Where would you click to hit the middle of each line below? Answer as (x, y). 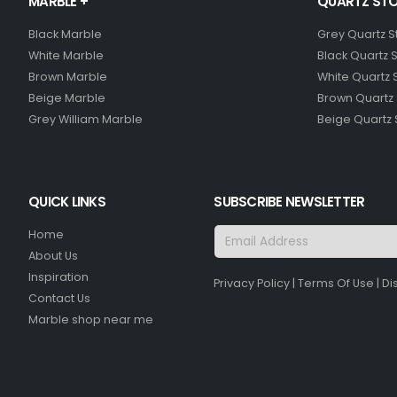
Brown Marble (68, 77)
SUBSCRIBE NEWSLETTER (289, 202)
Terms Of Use (336, 284)
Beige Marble (67, 98)
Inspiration (59, 277)
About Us (54, 256)
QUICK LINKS (67, 202)
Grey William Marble (86, 120)
